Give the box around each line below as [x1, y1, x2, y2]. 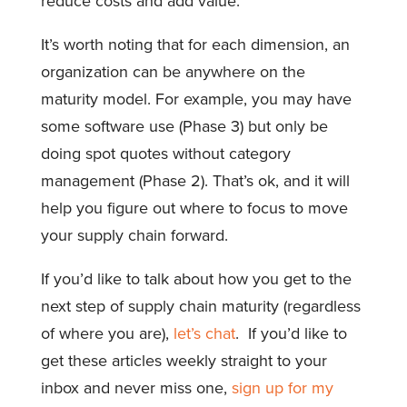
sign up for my [231, 377, 333, 398]
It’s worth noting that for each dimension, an [40, 34, 350, 55]
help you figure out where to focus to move [40, 197, 348, 218]
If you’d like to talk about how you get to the [40, 268, 352, 289]
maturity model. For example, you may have [40, 88, 352, 109]
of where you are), [40, 323, 174, 343]
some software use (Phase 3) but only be [40, 115, 328, 136]
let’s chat [173, 323, 235, 343]
